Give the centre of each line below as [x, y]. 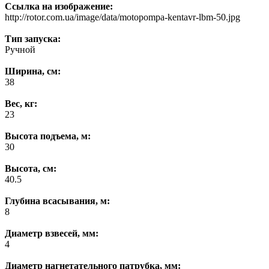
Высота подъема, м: [48, 136]
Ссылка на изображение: [59, 7]
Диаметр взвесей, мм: [52, 234]
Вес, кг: [21, 104]
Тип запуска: [33, 39]
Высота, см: [31, 169]
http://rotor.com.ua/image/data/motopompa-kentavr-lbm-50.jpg [122, 17]
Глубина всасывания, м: [57, 201]
